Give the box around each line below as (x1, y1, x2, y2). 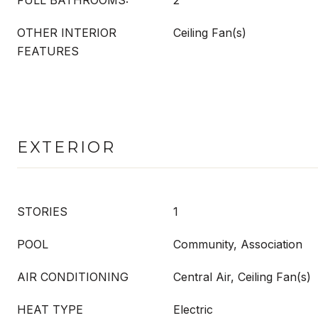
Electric (173, 302, 213, 317)
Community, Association (173, 237, 302, 251)
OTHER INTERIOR (17, 26, 116, 40)
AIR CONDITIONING (17, 270, 128, 284)
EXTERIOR (17, 138, 116, 157)
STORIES (17, 204, 67, 219)
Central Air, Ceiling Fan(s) (173, 270, 311, 284)
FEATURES (17, 44, 79, 58)
